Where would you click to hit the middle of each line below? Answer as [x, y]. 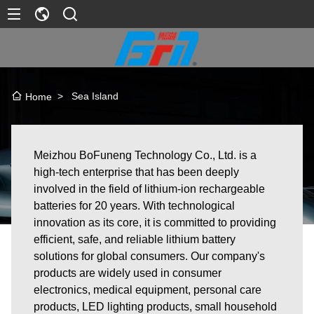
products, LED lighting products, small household [155, 306]
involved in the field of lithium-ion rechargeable [149, 189]
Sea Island [95, 96]
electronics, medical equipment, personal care [148, 289]
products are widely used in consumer [128, 273]
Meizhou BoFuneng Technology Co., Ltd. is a [145, 155]
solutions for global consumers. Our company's [149, 256]
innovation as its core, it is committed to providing [155, 222]
